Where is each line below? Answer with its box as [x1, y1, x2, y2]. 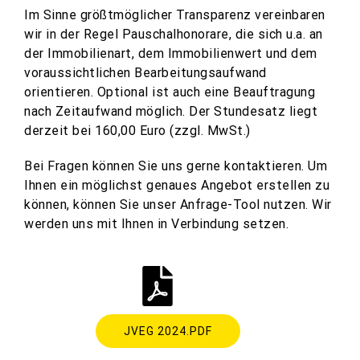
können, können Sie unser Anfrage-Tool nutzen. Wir [24, 197, 332, 212]
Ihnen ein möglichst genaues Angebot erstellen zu [24, 178, 329, 193]
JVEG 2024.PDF [124, 325, 212, 337]
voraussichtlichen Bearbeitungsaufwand [24, 65, 267, 80]
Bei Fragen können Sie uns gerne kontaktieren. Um [24, 158, 327, 174]
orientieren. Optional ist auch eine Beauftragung [24, 84, 315, 100]
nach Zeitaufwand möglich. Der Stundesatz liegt [24, 104, 317, 119]
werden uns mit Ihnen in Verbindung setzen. [24, 216, 288, 231]
